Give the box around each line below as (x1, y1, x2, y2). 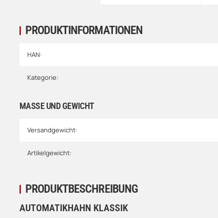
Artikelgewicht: (27, 148, 72, 158)
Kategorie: (27, 73, 58, 82)
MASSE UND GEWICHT (19, 101, 90, 111)
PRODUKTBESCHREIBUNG (25, 182, 138, 196)
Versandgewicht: (27, 126, 77, 135)
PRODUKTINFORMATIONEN (25, 23, 143, 37)
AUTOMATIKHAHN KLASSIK (19, 202, 128, 214)
